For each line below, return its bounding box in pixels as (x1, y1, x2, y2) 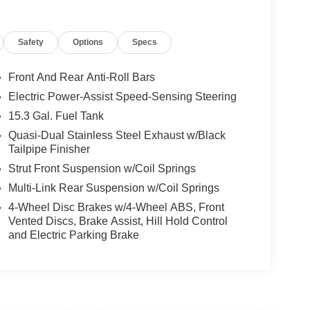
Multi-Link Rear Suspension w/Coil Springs (8, 182, 219, 194)
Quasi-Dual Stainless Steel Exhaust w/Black (8, 129, 226, 142)
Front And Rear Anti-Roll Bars (8, 71, 155, 84)
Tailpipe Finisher (8, 143, 90, 156)
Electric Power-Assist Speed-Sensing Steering (8, 91, 237, 103)
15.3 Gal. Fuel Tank (8, 110, 104, 122)
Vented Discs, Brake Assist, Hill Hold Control (8, 215, 228, 228)
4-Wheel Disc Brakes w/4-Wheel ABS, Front (8, 201, 224, 214)
